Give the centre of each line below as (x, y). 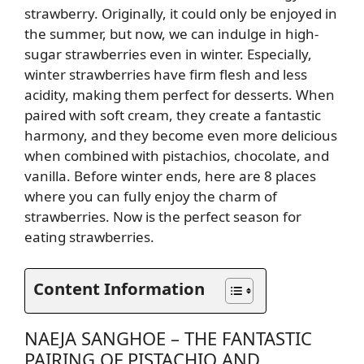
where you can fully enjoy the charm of (151, 197)
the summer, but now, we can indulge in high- (171, 34)
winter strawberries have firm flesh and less (166, 75)
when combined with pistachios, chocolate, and (177, 156)
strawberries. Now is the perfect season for (163, 217)
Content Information (119, 288)
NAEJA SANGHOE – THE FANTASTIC (168, 338)
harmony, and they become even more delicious (181, 136)
